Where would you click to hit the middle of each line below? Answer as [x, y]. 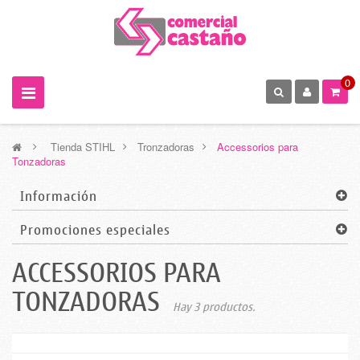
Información [59, 197]
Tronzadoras [166, 147]
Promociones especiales [95, 231]
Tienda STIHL [83, 147]
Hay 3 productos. [214, 307]
